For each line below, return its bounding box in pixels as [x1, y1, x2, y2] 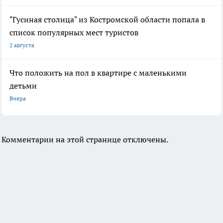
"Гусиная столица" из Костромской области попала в [9, 14, 205, 25]
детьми [9, 81, 37, 91]
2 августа [9, 41, 34, 49]
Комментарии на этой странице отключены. [1, 134, 168, 145]
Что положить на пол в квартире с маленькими [9, 68, 187, 78]
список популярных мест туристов [9, 27, 138, 38]
